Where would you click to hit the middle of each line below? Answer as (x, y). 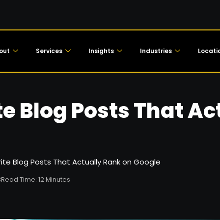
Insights (101, 51)
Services (49, 51)
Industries (156, 51)
